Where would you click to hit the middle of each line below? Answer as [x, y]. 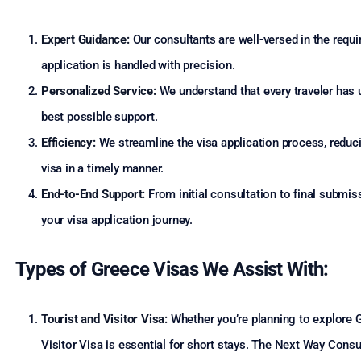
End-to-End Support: [93, 194]
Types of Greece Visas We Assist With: [172, 269]
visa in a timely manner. [103, 168]
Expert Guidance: [85, 39]
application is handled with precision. [138, 65]
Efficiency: [68, 143]
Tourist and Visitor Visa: [104, 319]
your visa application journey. [117, 220]
